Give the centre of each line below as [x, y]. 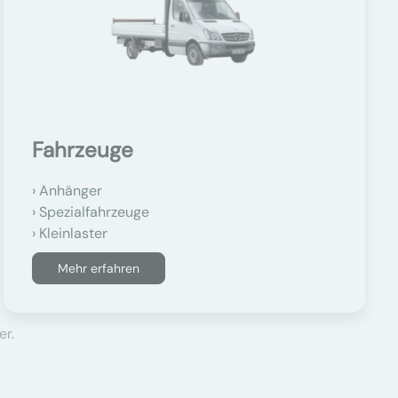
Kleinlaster [73, 233]
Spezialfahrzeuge [94, 212]
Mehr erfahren [98, 268]
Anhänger [70, 191]
